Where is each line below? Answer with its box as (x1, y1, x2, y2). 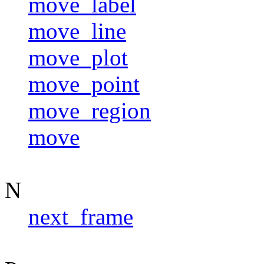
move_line (28, 18, 126, 44)
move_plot (28, 44, 128, 70)
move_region (28, 97, 151, 123)
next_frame (28, 203, 133, 229)
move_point (28, 71, 140, 97)
